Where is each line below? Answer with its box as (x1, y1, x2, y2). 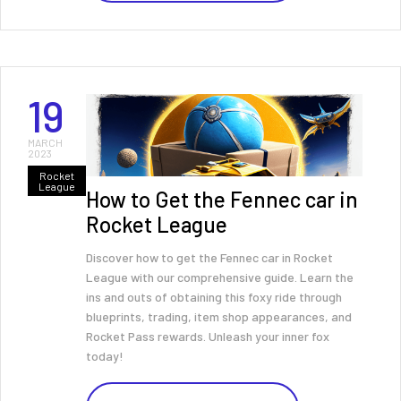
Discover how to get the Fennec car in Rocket (86, 250, 333, 265)
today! (86, 348, 124, 363)
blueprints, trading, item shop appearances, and (86, 309, 352, 324)
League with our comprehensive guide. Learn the (86, 269, 354, 285)
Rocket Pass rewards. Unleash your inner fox (86, 328, 329, 344)
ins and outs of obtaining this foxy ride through (86, 289, 342, 304)
